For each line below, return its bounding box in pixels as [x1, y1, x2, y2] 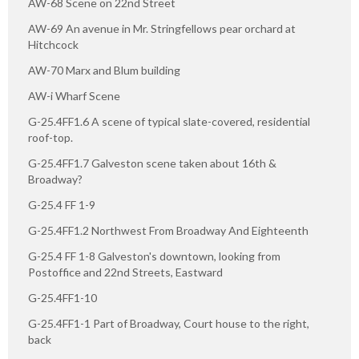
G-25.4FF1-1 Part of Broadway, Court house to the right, [28, 317, 309, 331]
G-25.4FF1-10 [28, 291, 97, 305]
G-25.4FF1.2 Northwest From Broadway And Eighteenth [28, 224, 309, 238]
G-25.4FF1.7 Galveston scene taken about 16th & [28, 156, 276, 171]
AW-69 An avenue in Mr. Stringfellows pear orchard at [28, 22, 296, 36]
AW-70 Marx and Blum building [28, 63, 180, 78]
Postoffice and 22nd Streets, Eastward [28, 265, 223, 280]
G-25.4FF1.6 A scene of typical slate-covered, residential [28, 115, 310, 129]
